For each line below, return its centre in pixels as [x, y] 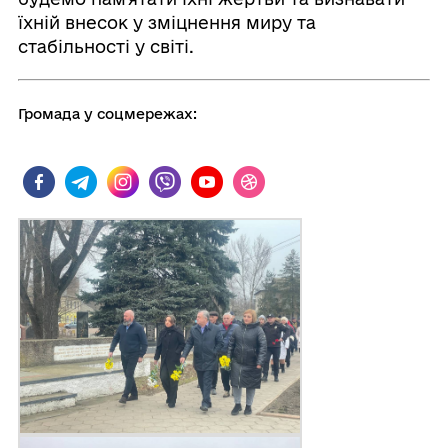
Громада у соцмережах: [107, 114]
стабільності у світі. [105, 47]
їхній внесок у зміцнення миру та [166, 23]
